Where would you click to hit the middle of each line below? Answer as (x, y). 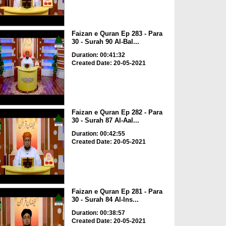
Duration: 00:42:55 (98, 134)
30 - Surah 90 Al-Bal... (105, 41)
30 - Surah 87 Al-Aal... (105, 121)
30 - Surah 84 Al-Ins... (105, 199)
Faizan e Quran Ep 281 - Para (117, 191)
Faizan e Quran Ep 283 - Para (117, 33)
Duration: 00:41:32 (98, 55)
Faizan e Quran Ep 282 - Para (117, 112)
